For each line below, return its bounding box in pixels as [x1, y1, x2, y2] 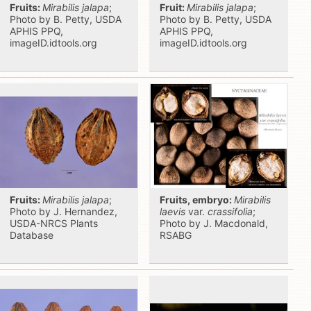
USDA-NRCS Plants [10, 217, 98, 229]
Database [10, 229, 53, 241]
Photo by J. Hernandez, [10, 205, 117, 217]
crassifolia [208, 205, 253, 217]
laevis [160, 205, 188, 217]
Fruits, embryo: [160, 194, 234, 205]
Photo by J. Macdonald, [160, 217, 268, 229]
